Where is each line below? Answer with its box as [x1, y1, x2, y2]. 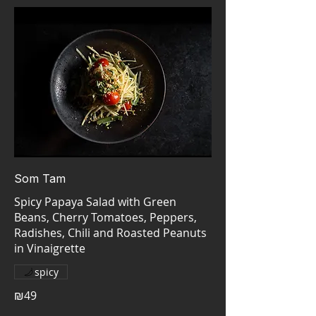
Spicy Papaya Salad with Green [14, 194, 176, 210]
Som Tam [14, 171, 66, 186]
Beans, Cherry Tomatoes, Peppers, [14, 209, 197, 226]
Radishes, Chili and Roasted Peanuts [14, 225, 207, 241]
